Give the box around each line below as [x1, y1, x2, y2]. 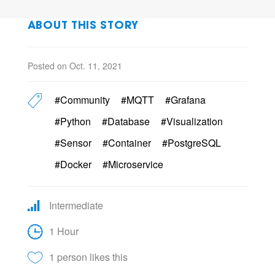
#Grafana [165, 92, 206, 107]
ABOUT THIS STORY [27, 20, 139, 32]
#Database [101, 114, 150, 128]
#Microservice [102, 157, 163, 171]
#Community [54, 92, 110, 107]
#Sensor [54, 135, 91, 150]
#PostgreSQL [161, 135, 221, 150]
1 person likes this [48, 249, 128, 264]
